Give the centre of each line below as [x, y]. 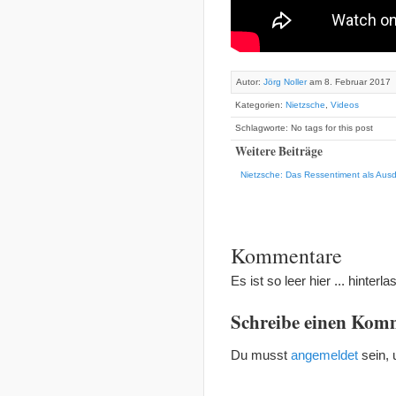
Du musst [261, 355]
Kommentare [286, 256]
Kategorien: [260, 104]
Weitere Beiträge [279, 151]
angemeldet [324, 355]
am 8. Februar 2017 [349, 81]
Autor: [250, 81]
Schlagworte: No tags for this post [304, 127]
